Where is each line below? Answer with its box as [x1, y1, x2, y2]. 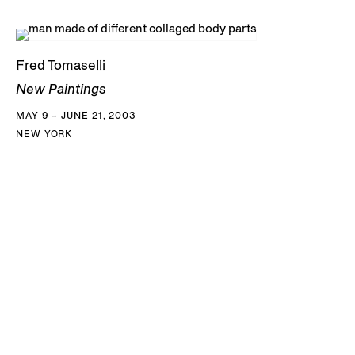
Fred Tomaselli [16, 55, 105, 74]
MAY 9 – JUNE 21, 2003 [16, 109, 136, 121]
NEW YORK [16, 127, 73, 139]
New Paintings [16, 79, 106, 97]
